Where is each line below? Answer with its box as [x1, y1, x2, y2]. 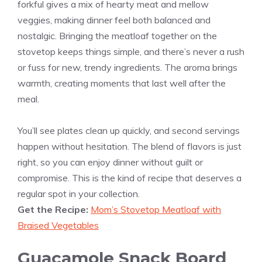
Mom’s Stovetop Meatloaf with [91, 204, 221, 216]
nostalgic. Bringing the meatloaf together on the [18, 30, 217, 42]
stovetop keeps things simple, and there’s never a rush [18, 46, 244, 58]
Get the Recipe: [18, 204, 91, 216]
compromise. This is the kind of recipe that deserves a [18, 172, 242, 184]
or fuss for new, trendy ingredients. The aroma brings [18, 61, 237, 74]
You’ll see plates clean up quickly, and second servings [18, 125, 240, 137]
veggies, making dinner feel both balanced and [18, 14, 211, 26]
